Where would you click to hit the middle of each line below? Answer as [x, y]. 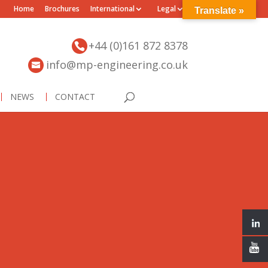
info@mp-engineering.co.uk [117, 65]
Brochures [62, 9]
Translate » [219, 10]
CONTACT [75, 97]
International [112, 9]
